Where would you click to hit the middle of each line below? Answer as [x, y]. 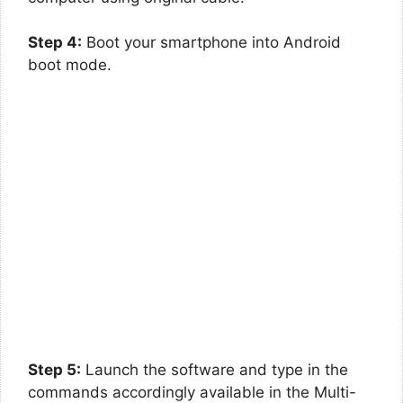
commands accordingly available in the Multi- [192, 392]
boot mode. [70, 65]
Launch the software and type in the [215, 369]
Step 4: [55, 42]
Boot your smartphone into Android [211, 42]
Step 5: [54, 369]
